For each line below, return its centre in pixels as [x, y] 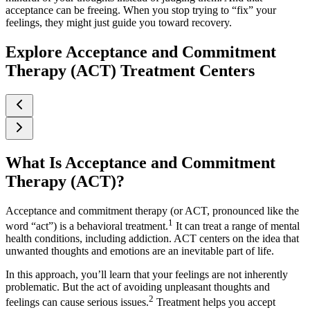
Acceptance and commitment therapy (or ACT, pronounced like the [152, 210]
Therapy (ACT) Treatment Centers [130, 70]
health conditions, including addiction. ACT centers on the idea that [152, 238]
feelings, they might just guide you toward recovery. [119, 22]
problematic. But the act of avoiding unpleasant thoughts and [138, 286]
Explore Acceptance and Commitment [141, 52]
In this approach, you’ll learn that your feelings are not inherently [147, 274]
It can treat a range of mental [236, 226]
